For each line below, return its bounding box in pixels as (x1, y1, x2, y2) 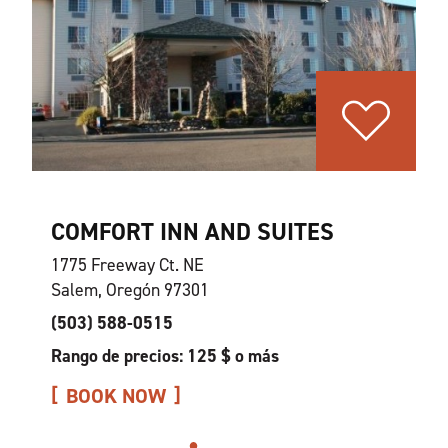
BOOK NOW (65, 382, 166, 410)
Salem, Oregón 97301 (50, 278, 209, 302)
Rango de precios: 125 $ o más (50, 344, 279, 368)
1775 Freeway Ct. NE (50, 253, 204, 277)
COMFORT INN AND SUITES (50, 216, 334, 248)
